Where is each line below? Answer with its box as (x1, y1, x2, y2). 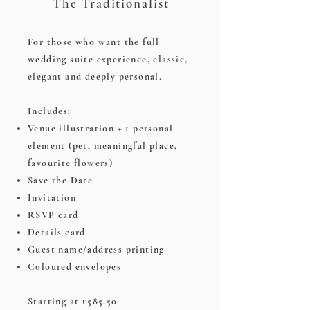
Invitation (28, 191, 76, 203)
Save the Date (28, 174, 93, 186)
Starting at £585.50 (28, 295, 118, 307)
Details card (28, 226, 86, 238)
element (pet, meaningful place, (28, 139, 178, 152)
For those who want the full (28, 35, 160, 48)
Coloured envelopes (28, 260, 122, 273)
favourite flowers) (28, 156, 113, 169)
